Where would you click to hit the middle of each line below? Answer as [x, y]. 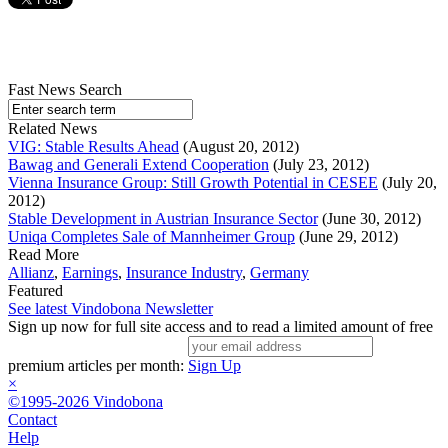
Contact [32, 420]
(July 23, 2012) [319, 165]
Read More [43, 255]
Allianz [31, 273]
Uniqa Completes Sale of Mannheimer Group [151, 237]
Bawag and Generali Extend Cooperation [138, 165]
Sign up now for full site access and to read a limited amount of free [220, 327]
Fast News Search [65, 90]
